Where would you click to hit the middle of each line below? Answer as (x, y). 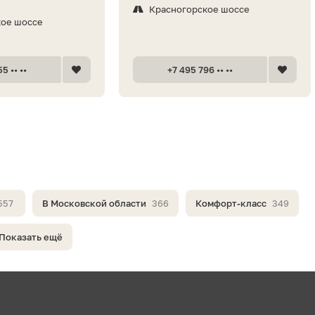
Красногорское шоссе (199, 9)
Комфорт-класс (231, 203)
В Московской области (94, 203)
